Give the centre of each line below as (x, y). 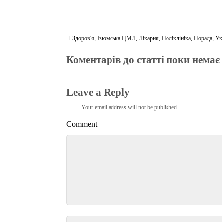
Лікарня (149, 38)
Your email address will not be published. (130, 107)
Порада (203, 38)
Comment (82, 124)
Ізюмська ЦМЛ (117, 38)
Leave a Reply (98, 92)
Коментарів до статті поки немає (143, 60)
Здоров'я (83, 38)
